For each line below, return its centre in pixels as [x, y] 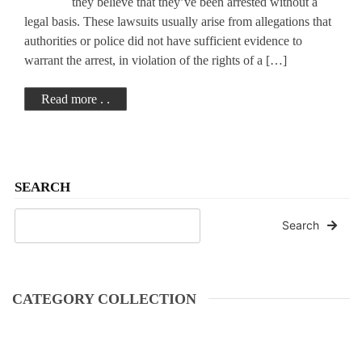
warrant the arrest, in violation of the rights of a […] [156, 60]
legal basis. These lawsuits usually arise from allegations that [178, 21]
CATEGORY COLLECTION [104, 299]
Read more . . [76, 99]
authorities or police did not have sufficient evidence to [163, 40]
